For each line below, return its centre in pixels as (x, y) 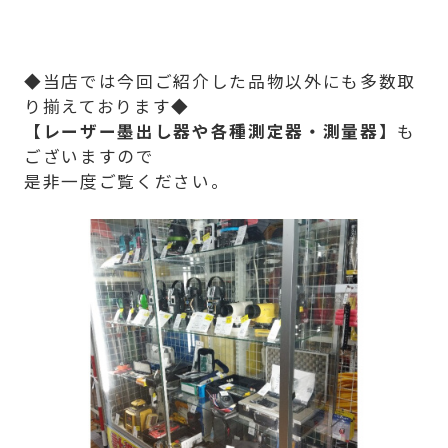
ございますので (89, 155)
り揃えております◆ (106, 105)
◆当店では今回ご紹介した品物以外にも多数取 (219, 80)
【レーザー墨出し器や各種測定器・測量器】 (210, 130)
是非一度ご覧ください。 (126, 180)
